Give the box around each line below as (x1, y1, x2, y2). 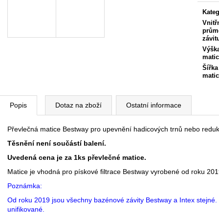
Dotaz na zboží (55, 101, 102, 109)
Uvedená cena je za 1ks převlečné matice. (7, 153, 146, 161)
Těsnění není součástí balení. (7, 139, 106, 147)
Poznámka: (7, 181, 42, 190)
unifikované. (7, 205, 44, 213)
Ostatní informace (126, 101, 181, 109)
